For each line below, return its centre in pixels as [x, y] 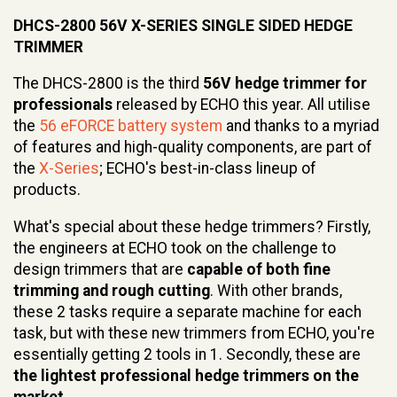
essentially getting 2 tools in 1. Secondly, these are [187, 354]
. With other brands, [276, 290]
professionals [63, 105]
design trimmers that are [100, 269]
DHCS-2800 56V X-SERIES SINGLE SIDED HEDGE [183, 25]
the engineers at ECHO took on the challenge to [175, 248]
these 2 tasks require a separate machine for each [187, 311]
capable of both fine [259, 269]
